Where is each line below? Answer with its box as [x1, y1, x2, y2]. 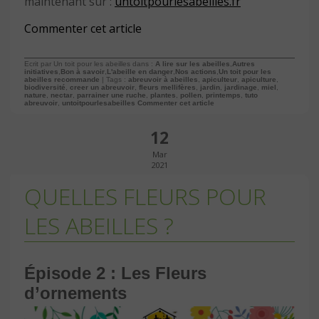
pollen [180, 90, 202, 99]
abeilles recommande [24, 75, 100, 83]
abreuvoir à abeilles [128, 75, 198, 83]
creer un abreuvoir [70, 83, 135, 91]
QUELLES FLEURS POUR [24, 180, 266, 211]
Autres [232, 59, 255, 68]
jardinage [224, 83, 257, 91]
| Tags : [100, 75, 128, 83]
